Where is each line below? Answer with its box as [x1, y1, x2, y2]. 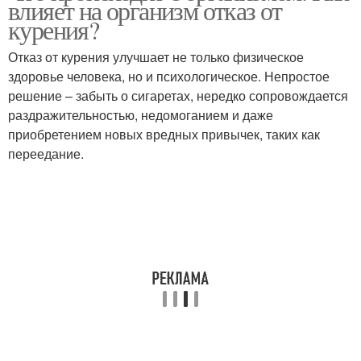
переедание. [8, 144, 84, 163]
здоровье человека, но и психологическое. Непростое [8, 67, 330, 85]
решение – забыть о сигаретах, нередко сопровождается [8, 86, 348, 105]
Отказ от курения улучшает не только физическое [8, 48, 304, 66]
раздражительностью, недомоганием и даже [8, 106, 273, 124]
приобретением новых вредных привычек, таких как [8, 125, 320, 143]
